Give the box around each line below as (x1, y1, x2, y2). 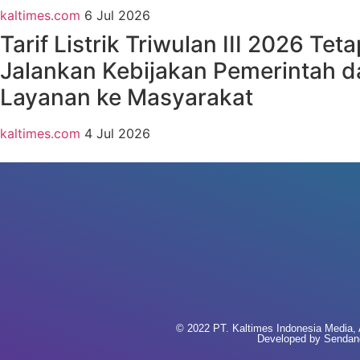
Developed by (257, 333, 324, 346)
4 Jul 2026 (84, 125, 150, 142)
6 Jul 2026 (84, 7, 150, 24)
